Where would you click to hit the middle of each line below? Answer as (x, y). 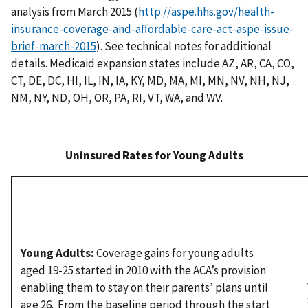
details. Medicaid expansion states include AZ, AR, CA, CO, (153, 63)
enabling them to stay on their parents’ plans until (144, 287)
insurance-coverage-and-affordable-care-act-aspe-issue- (152, 29)
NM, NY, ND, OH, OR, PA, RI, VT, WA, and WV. (117, 97)
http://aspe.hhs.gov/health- (206, 11)
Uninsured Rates (109, 155)
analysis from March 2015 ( (75, 11)
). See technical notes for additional (184, 46)
